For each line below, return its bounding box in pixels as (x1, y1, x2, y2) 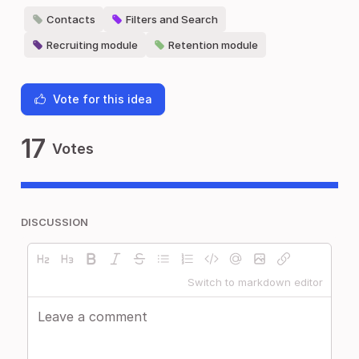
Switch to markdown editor (188, 276, 323, 288)
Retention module (168, 38, 258, 51)
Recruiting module (46, 38, 138, 51)
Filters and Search (126, 13, 218, 26)
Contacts (46, 13, 95, 26)
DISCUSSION (21, 216, 88, 228)
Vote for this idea (53, 92, 152, 106)
